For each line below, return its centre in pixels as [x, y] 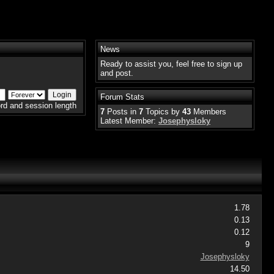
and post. [117, 73]
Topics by [163, 112]
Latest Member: [129, 121]
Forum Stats [122, 97]
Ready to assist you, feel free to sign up [171, 64]
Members [209, 112]
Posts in [122, 112]
